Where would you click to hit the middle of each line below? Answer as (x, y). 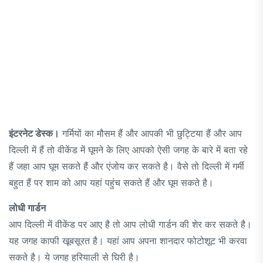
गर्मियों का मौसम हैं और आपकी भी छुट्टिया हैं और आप (151, 133)
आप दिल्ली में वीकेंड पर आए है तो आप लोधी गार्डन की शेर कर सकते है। (130, 224)
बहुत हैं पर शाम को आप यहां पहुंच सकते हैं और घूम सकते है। (113, 182)
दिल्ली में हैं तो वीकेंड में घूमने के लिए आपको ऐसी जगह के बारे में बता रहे (128, 149)
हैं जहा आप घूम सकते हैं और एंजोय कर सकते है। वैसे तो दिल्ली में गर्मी (127, 166)
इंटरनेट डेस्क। (34, 133)
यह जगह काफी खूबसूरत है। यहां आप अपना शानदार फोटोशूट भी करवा (128, 240)
